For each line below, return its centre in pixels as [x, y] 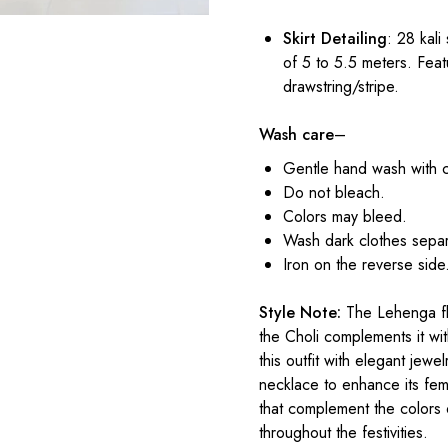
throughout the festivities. [344, 433]
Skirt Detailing [335, 39]
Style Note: [300, 313]
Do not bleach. [334, 193]
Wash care [297, 135]
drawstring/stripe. [341, 87]
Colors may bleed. [345, 217]
